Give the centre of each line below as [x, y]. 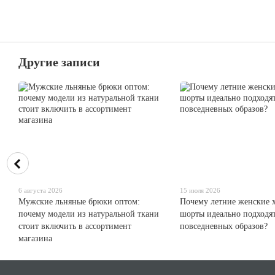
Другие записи [59, 62]
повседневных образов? [223, 226]
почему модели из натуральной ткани [89, 214]
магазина [35, 238]
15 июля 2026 [200, 190]
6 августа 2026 [41, 190]
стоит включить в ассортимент [75, 226]
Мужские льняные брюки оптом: [79, 201]
